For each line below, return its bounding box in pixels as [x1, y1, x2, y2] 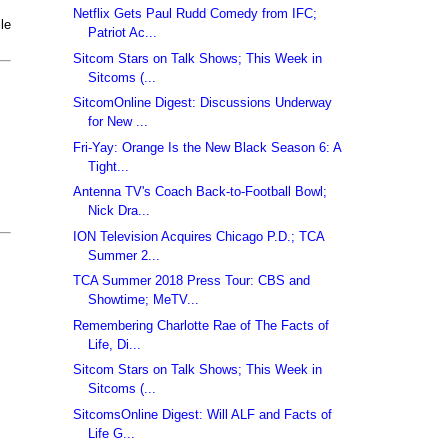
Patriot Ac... [88, 25, 158, 41]
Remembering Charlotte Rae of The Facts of [73, 317, 330, 333]
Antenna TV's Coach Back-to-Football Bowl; [73, 184, 328, 200]
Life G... [88, 425, 136, 441]
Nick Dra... [88, 203, 151, 219]
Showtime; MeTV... [88, 292, 200, 308]
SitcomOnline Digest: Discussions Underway [73, 95, 333, 111]
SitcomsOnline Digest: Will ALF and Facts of [73, 406, 333, 422]
